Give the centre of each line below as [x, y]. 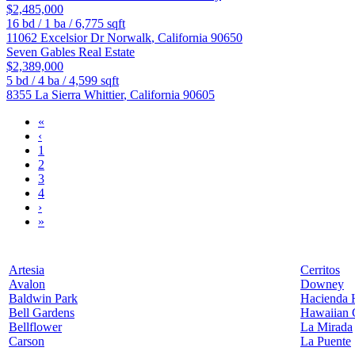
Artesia [27, 270]
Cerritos [320, 270]
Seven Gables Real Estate [71, 52]
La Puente [326, 342]
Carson [27, 342]
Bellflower [35, 327]
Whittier [104, 95]
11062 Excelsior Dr [57, 38]
